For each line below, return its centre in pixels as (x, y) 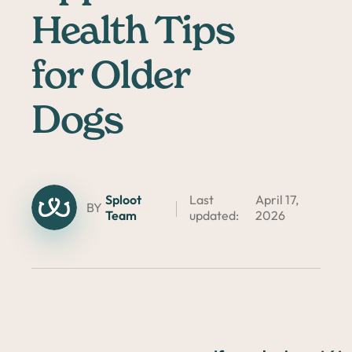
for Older (110, 78)
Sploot (123, 200)
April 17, (277, 200)
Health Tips (133, 33)
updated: (214, 215)
